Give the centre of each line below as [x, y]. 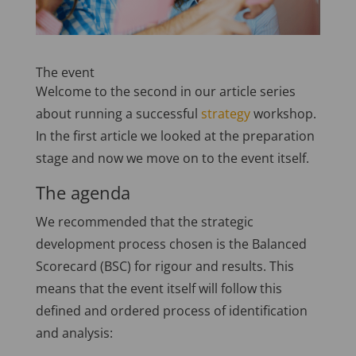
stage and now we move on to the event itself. [172, 158]
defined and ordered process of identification [171, 310]
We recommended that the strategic [144, 221]
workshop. [283, 113]
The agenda [83, 192]
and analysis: [74, 333]
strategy [225, 113]
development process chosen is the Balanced [171, 244]
